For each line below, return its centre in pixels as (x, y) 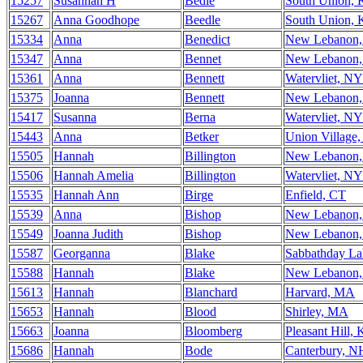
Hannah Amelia (94, 175)
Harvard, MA (320, 292)
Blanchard (211, 292)
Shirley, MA (317, 312)
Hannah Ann (86, 195)
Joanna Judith (88, 234)
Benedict (207, 39)
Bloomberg (214, 331)
